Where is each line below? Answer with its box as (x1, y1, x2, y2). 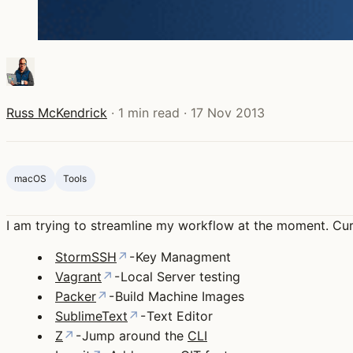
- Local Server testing (113, 269, 240, 285)
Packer (55, 288, 96, 305)
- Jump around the (75, 328, 188, 344)
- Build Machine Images (108, 288, 244, 305)
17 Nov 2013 (191, 104, 265, 121)
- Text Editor (139, 308, 213, 325)
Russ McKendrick (6, 104, 107, 121)
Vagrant (55, 269, 102, 285)
